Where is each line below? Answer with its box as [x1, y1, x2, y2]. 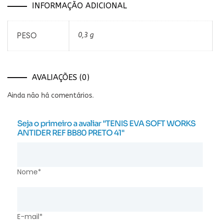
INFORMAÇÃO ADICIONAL [32, 1, 127, 10]
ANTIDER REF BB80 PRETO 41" [17, 127, 124, 138]
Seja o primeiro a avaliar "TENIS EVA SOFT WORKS [17, 118, 195, 129]
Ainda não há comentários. [7, 91, 94, 100]
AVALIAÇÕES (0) [32, 72, 89, 82]
